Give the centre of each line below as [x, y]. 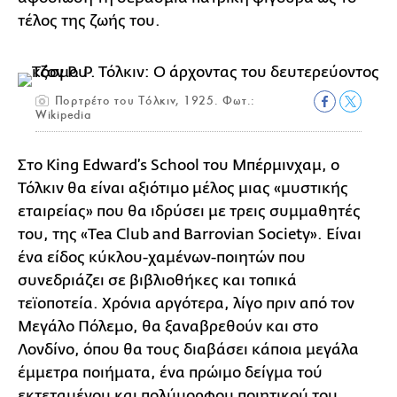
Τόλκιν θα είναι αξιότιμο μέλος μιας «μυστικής [183, 188]
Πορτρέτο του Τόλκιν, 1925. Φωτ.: [153, 101]
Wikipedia [63, 115]
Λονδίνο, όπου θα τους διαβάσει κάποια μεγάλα [188, 350]
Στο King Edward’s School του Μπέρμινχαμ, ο [179, 165]
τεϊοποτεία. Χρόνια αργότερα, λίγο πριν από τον [186, 304]
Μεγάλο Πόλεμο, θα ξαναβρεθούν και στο [168, 327]
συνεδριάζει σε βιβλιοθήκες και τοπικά [157, 280]
